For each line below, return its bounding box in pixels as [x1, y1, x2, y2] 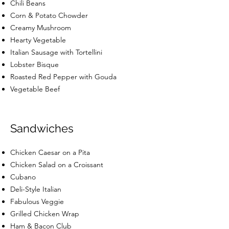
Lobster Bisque [10, 59, 59, 69]
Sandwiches [10, 121, 74, 135]
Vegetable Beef [10, 84, 60, 94]
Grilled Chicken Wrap [10, 209, 79, 218]
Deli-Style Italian [10, 184, 61, 194]
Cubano [10, 172, 36, 181]
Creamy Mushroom [10, 22, 71, 32]
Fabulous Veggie [10, 196, 64, 206]
